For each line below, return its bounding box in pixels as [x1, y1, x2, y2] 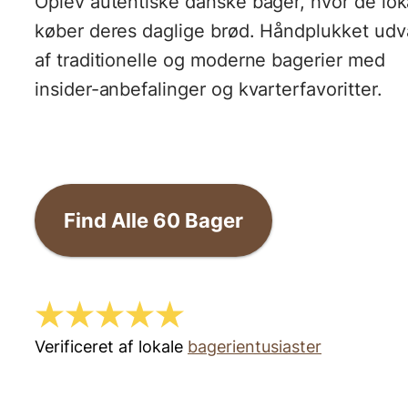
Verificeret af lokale [35, 337, 183, 356]
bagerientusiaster [188, 337, 321, 356]
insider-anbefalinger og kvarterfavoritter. [35, 78, 382, 100]
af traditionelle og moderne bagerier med [35, 49, 385, 71]
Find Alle [64, 209, 153, 232]
